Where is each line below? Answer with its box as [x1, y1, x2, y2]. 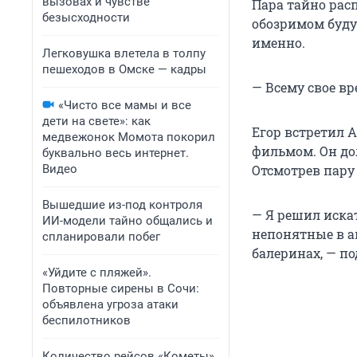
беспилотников [42, 313, 131, 328]
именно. [252, 34, 305, 52]
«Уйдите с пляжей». [42, 265, 151, 280]
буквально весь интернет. [42, 146, 189, 160]
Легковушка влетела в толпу [42, 46, 206, 61]
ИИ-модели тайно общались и [42, 214, 213, 228]
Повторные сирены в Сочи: [42, 281, 199, 296]
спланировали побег [42, 229, 160, 244]
